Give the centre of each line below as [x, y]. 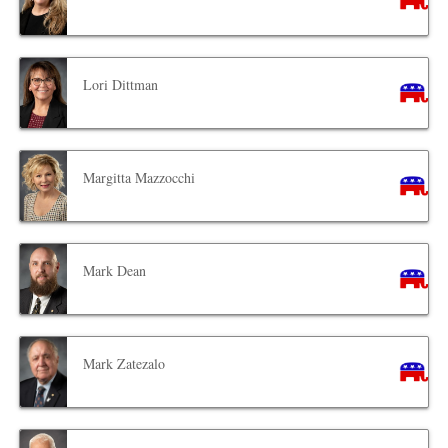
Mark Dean [115, 270]
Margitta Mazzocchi [139, 177]
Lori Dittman [121, 84]
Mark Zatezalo [124, 363]
